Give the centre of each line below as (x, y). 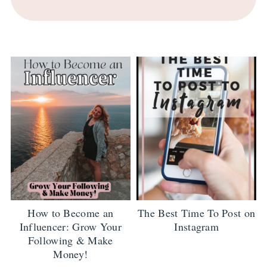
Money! (71, 254)
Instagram (197, 226)
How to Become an (71, 212)
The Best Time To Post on (197, 212)
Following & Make (70, 240)
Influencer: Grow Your (70, 226)
